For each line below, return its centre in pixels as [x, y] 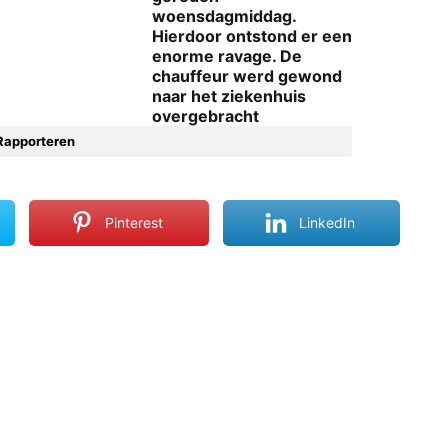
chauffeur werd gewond [247, 75]
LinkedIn [326, 223]
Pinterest [134, 223]
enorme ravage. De [227, 55]
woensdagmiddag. [224, 15]
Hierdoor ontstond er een [252, 35]
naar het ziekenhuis [229, 95]
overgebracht [205, 115]
